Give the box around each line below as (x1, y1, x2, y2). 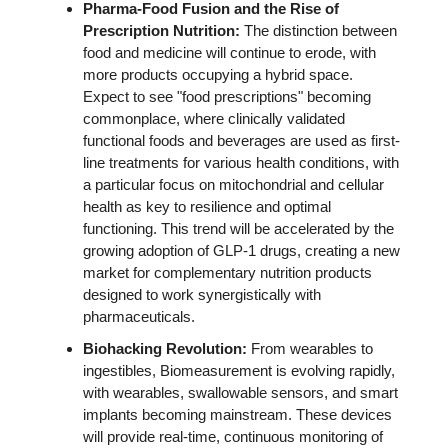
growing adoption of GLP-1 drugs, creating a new (83, 241, 400, 259)
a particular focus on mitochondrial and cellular (83, 175, 384, 193)
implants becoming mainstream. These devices (83, 405, 392, 423)
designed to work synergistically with (83, 285, 321, 303)
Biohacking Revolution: (83, 339, 247, 357)
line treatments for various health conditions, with (83, 153, 399, 171)
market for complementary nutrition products (83, 263, 372, 281)
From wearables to (247, 339, 373, 357)
